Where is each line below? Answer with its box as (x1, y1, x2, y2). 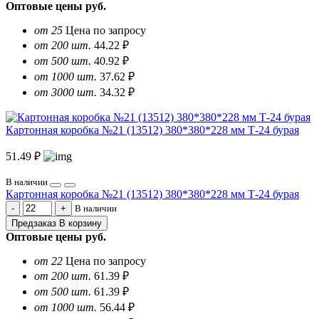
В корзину (59, 218, 102, 229)
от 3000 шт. (34, 86, 97, 99)
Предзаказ (11, 218, 56, 229)
